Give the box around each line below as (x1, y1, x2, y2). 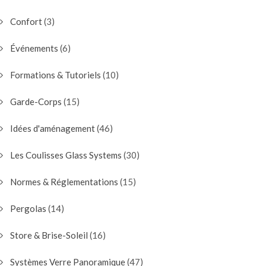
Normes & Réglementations (10, 176, 118, 188)
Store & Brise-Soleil (10, 230, 88, 241)
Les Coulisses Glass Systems (10, 150, 122, 161)
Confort (10, 16, 42, 27)
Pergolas (10, 203, 46, 214)
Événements (10, 43, 58, 54)
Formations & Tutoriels (10, 69, 101, 81)
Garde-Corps (10, 96, 62, 107)
